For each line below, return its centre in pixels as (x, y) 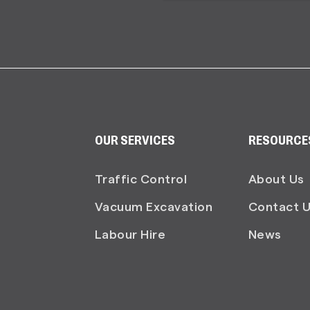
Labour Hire (130, 234)
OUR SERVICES (135, 142)
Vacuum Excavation (154, 206)
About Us (276, 178)
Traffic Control (141, 178)
